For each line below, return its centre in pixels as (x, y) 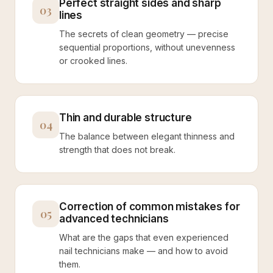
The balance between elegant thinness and (147, 136)
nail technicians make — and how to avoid (144, 251)
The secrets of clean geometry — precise (144, 34)
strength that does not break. (117, 150)
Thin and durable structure (126, 118)
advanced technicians (114, 219)
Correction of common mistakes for (150, 207)
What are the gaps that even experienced (144, 237)
